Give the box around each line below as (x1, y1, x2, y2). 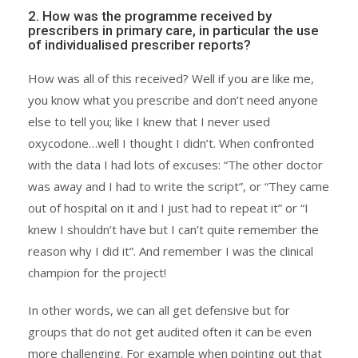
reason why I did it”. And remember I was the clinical (28, 242, 313, 259)
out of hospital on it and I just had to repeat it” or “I (28, 199, 308, 216)
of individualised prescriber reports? (28, 36, 251, 53)
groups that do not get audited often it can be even (28, 323, 312, 340)
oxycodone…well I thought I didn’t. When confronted (28, 134, 314, 151)
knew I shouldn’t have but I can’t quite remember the (28, 221, 319, 237)
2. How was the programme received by (28, 7, 272, 24)
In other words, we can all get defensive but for (28, 301, 290, 318)
